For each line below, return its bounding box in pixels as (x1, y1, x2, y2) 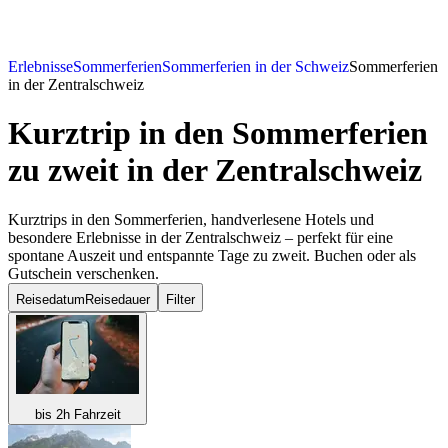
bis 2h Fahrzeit (34, 406, 121, 422)
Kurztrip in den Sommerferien (8, 115, 428, 152)
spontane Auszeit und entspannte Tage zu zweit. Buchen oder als (8, 246, 416, 264)
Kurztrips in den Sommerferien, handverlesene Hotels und (8, 210, 374, 228)
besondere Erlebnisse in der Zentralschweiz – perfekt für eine (8, 228, 393, 246)
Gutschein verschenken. (8, 264, 159, 282)
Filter (166, 291, 195, 307)
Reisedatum (16, 291, 85, 307)
